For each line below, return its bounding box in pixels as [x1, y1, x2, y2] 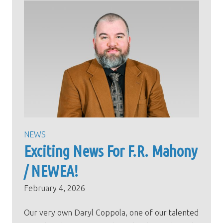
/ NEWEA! [24, 162, 78, 180]
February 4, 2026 [24, 184, 85, 193]
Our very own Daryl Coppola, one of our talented [24, 208, 199, 218]
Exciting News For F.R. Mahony [24, 142, 197, 160]
